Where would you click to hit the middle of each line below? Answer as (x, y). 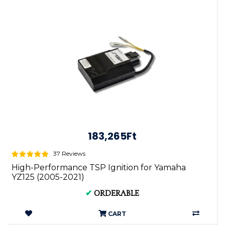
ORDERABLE (117, 193)
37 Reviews (69, 153)
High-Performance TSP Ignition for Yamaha (99, 167)
